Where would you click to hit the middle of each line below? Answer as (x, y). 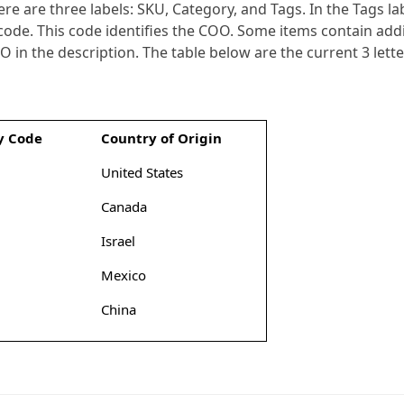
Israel (118, 241)
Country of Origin (161, 138)
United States (142, 173)
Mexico (123, 275)
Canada (124, 207)
